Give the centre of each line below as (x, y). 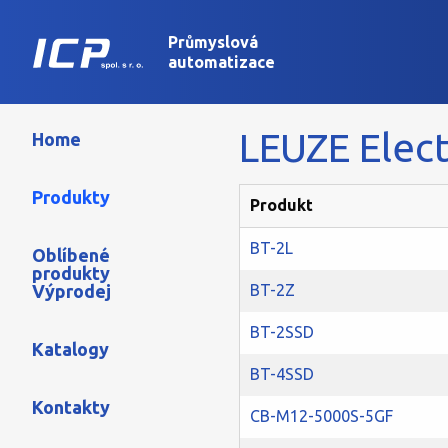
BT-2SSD (282, 332)
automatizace (221, 62)
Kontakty (71, 407)
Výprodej (71, 291)
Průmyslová (213, 42)
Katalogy (70, 349)
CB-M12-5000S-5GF (321, 416)
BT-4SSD (282, 374)
